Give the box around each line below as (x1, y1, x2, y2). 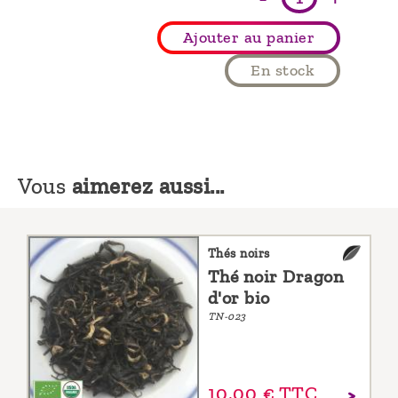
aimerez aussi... (71, 172, 225, 200)
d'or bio (207, 287, 270, 309)
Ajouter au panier (182, 28, 314, 48)
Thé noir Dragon (207, 266, 345, 288)
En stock (251, 60, 314, 81)
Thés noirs (207, 245, 270, 262)
